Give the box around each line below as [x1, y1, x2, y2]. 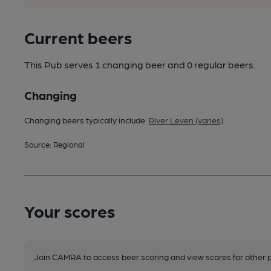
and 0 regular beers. [168, 59, 255, 70]
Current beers [24, 27, 132, 47]
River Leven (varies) [149, 115, 223, 125]
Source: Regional [24, 140, 85, 149]
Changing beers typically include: [24, 115, 149, 125]
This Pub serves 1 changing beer [24, 59, 168, 70]
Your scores [24, 200, 115, 221]
